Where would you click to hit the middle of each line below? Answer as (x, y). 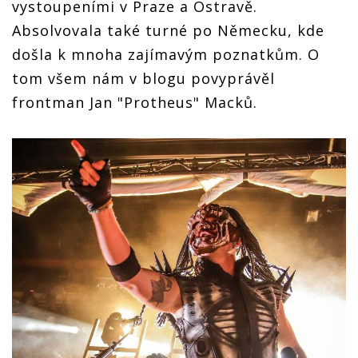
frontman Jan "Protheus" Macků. (137, 102)
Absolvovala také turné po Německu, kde (168, 30)
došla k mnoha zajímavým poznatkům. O (166, 54)
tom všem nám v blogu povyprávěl (143, 78)
